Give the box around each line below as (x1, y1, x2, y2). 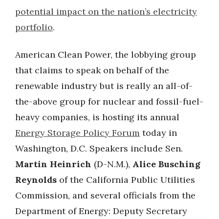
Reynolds (15, 174, 57, 185)
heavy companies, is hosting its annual (15, 111, 179, 123)
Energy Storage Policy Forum (15, 127, 140, 138)
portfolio (15, 21, 53, 33)
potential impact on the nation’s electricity (15, 5, 197, 17)
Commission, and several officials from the (15, 189, 196, 201)
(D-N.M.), (94, 158, 132, 170)
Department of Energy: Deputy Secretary (15, 205, 187, 217)
